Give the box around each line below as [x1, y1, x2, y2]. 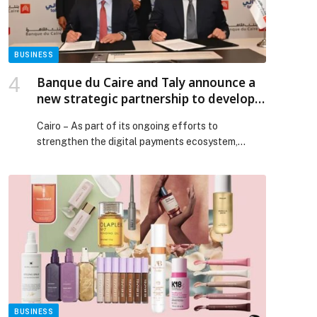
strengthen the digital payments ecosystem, [37, 136, 238, 147]
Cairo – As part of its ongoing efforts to [37, 120, 218, 132]
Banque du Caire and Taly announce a [37, 74, 255, 91]
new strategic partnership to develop [37, 91, 255, 107]
